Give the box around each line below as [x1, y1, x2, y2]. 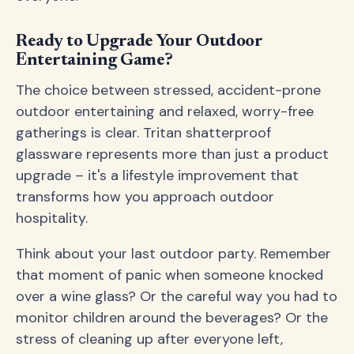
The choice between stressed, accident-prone [16, 81, 321, 100]
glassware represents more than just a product [16, 145, 329, 164]
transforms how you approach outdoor [16, 187, 274, 206]
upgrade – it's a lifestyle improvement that [16, 166, 299, 185]
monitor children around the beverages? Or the [16, 308, 328, 327]
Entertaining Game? [16, 52, 173, 70]
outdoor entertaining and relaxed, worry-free [16, 102, 314, 121]
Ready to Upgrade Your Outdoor [16, 33, 263, 51]
